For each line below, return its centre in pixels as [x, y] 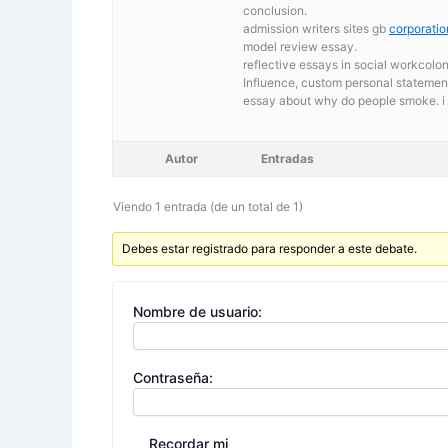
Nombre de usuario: [197, 311]
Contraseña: [173, 377]
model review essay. [300, 46]
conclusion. [275, 10]
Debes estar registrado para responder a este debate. [270, 248]
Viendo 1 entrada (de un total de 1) [208, 206]
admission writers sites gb [316, 28]
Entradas [287, 158]
